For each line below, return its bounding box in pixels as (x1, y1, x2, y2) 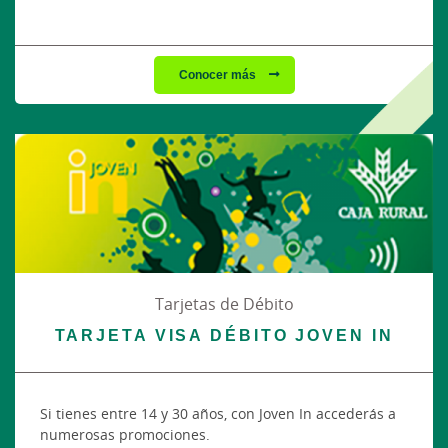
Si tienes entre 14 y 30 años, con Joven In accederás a (40, 403, 396, 423)
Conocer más (178, 65, 259, 83)
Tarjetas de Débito (154, 292, 294, 315)
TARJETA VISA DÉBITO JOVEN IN (54, 323, 394, 346)
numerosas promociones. (40, 424, 210, 444)
